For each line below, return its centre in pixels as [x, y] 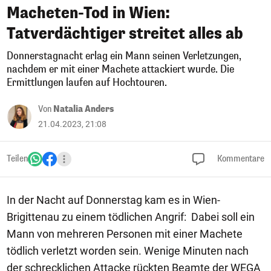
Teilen [17, 159]
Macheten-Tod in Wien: [88, 13]
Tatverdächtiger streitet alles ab [125, 34]
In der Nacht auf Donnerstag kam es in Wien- [113, 200]
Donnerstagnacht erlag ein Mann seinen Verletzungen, [124, 56]
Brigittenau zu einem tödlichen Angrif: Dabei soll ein [131, 217]
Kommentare [240, 159]
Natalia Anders [83, 109]
